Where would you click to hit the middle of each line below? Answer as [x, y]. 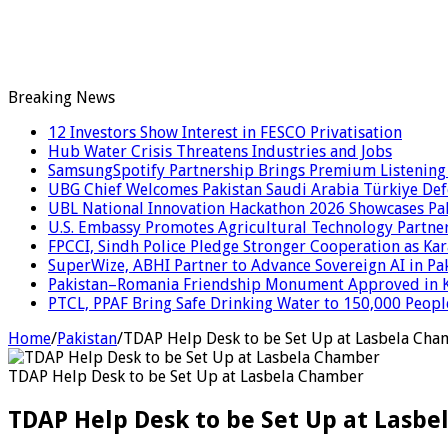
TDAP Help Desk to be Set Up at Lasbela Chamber [186, 376]
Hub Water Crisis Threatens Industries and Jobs [220, 151]
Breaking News [61, 97]
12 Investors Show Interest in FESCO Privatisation [225, 132]
